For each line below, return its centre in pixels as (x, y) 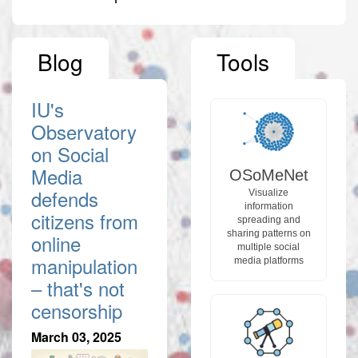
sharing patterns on (268, 233)
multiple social (268, 247)
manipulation (84, 266)
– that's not (78, 288)
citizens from (85, 221)
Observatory (84, 132)
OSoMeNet (268, 175)
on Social (70, 154)
